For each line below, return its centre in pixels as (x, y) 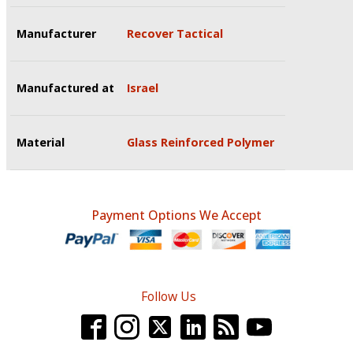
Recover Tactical (175, 33)
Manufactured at (65, 87)
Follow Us (169, 296)
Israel (143, 87)
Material (41, 142)
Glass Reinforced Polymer (201, 142)
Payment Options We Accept (176, 215)
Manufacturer (56, 33)
